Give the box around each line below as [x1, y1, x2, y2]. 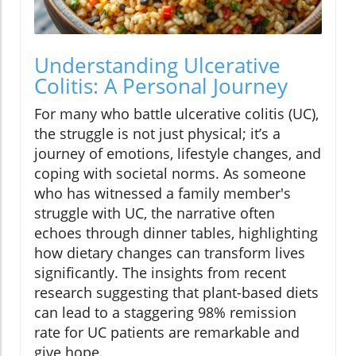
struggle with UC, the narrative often [34, 203, 275, 223]
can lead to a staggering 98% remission [34, 303, 296, 323]
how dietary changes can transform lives [34, 243, 305, 263]
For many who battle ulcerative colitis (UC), [34, 104, 319, 124]
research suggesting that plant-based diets [34, 283, 319, 303]
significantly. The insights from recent [34, 263, 286, 283]
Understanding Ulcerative [34, 51, 281, 80]
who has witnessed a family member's [34, 184, 291, 203]
